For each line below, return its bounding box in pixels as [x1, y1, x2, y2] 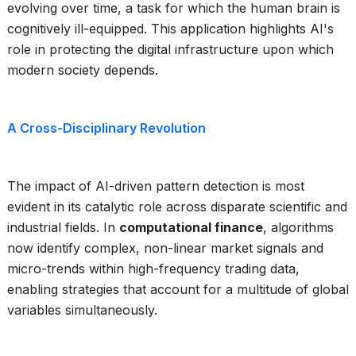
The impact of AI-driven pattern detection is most [7, 178, 304, 194]
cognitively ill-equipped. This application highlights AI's [7, 21, 334, 37]
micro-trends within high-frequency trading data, [7, 261, 300, 277]
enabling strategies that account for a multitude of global [7, 281, 349, 297]
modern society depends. [7, 62, 158, 78]
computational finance [119, 219, 263, 235]
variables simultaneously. [7, 302, 157, 318]
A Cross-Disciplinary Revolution [7, 120, 206, 136]
